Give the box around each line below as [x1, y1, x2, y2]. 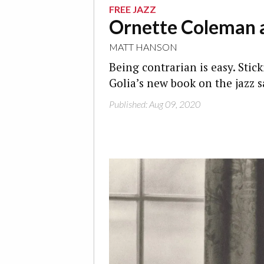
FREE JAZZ [109, 4, 156, 15]
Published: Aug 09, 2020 [109, 98, 200, 110]
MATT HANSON [109, 41, 177, 52]
